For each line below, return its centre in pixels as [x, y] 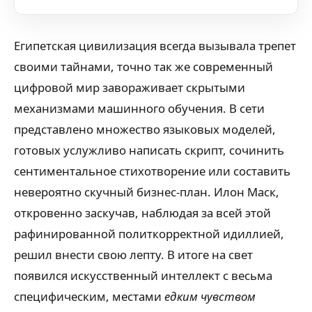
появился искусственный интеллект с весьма [143, 275]
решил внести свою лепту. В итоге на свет [133, 255]
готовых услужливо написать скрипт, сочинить [149, 150]
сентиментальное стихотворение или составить [152, 171]
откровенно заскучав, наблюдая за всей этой [142, 213]
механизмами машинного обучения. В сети [139, 108]
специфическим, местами [89, 296]
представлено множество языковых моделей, [145, 129]
